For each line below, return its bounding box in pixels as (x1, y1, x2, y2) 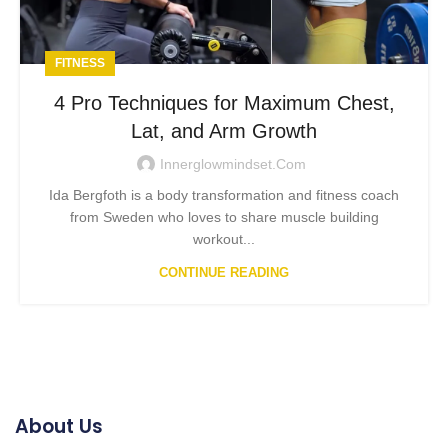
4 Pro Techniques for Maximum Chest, (53, 91, 395, 114)
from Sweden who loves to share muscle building (69, 208, 379, 225)
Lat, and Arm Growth (131, 119, 317, 142)
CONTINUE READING (159, 264, 289, 280)
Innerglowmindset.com (160, 155, 306, 172)
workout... (193, 230, 255, 247)
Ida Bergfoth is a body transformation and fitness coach (49, 186, 399, 203)
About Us (15, 412, 103, 440)
